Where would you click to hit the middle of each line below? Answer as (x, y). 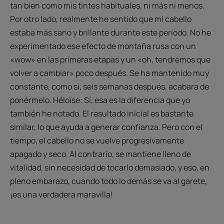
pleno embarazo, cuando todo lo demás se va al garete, (108, 181)
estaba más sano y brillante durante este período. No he (110, 32)
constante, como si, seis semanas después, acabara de (109, 86)
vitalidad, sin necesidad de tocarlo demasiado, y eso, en (110, 167)
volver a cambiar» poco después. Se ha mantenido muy (109, 73)
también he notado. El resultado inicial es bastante (102, 113)
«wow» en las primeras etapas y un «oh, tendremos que (110, 59)
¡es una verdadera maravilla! (61, 194)
